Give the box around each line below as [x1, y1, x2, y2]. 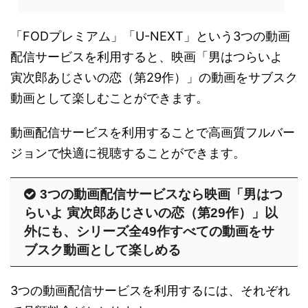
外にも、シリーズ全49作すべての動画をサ [24, 223, 274, 239]
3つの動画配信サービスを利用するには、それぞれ [10, 283, 290, 298]
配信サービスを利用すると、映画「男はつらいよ [10, 49, 283, 64]
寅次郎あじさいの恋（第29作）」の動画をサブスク [10, 69, 298, 85]
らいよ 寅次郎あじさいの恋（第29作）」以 [24, 205, 278, 220]
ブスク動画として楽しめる [24, 242, 181, 257]
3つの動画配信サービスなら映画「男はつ [40, 186, 283, 201]
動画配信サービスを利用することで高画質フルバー [10, 124, 295, 140]
